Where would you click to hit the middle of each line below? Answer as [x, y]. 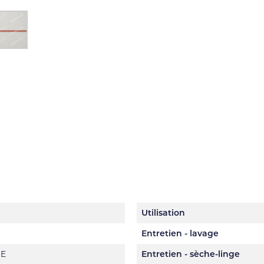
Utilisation [163, 213]
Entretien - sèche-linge [191, 254]
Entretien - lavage [180, 233]
